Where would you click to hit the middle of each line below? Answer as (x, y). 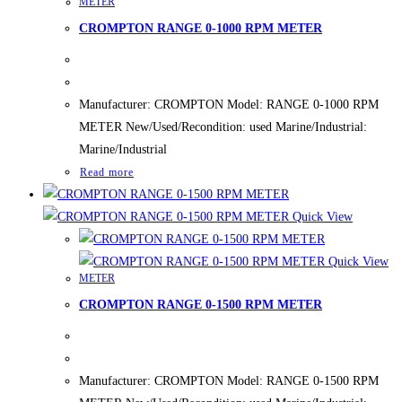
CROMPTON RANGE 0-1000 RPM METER (201, 29)
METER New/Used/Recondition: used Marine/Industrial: (223, 127)
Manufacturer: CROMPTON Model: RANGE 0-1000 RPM (229, 104)
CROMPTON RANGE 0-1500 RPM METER (201, 305)
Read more (107, 172)
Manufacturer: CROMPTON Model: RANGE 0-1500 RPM (229, 381)
